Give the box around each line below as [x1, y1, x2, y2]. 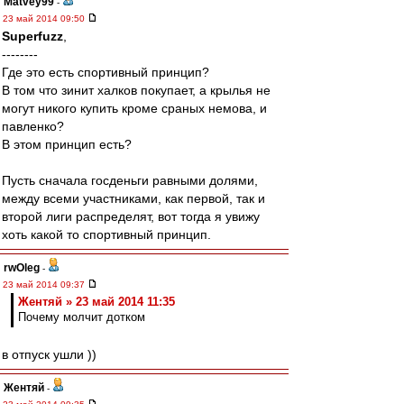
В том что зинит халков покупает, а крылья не [2, 83, 271, 97]
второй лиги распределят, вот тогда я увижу [2, 209, 260, 224]
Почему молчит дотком [18, 310, 145, 324]
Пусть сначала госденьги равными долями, [2, 173, 258, 188]
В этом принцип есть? [2, 137, 132, 151]
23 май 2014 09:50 [3, 14, 87, 23]
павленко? [2, 119, 64, 133]
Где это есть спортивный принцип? [2, 65, 209, 79]
